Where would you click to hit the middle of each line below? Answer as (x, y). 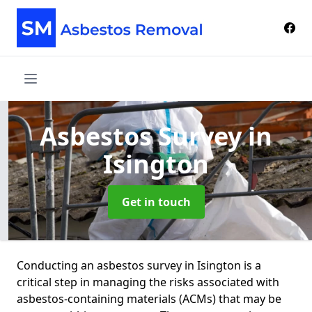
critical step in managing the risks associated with (148, 282)
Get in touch (156, 202)
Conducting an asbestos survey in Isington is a (139, 265)
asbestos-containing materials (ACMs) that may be (149, 298)
